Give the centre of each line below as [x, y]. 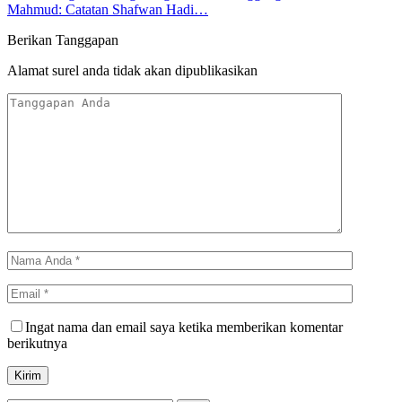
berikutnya [37, 343]
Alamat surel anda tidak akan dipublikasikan [132, 70]
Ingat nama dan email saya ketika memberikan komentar [184, 327]
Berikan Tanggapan [63, 39]
